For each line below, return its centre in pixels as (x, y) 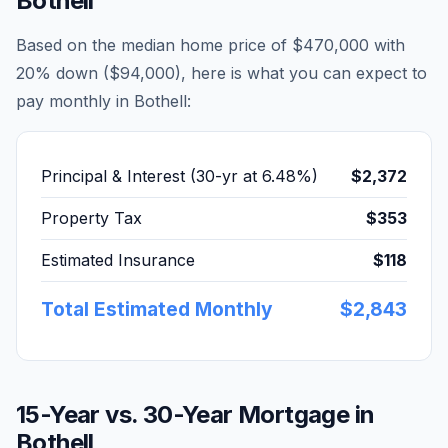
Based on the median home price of (154, 45)
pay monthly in (75, 101)
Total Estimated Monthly (157, 309)
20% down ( (62, 73)
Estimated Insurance (118, 260)
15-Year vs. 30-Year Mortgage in (195, 414)
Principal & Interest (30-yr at (151, 176)
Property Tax (91, 218)
